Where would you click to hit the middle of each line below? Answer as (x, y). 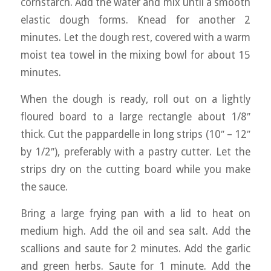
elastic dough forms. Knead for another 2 (135, 20)
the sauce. (44, 187)
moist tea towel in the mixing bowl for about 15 (135, 55)
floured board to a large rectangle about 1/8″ (135, 117)
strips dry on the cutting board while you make (135, 170)
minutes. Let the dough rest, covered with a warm (135, 38)
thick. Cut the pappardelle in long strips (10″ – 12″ (135, 135)
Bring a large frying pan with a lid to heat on (135, 213)
